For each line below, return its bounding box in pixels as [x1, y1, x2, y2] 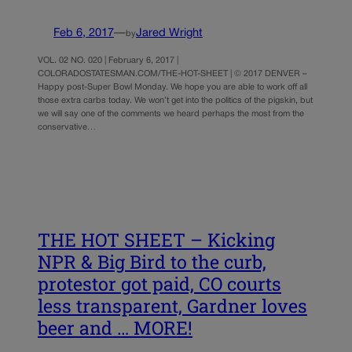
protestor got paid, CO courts [38, 271, 281, 295]
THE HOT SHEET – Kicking [38, 227, 275, 251]
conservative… [38, 123, 96, 132]
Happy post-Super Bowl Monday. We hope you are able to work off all [38, 83, 307, 92]
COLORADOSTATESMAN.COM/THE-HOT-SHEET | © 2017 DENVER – [38, 70, 307, 79]
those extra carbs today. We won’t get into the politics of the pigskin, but [38, 97, 313, 105]
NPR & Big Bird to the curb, [38, 249, 266, 273]
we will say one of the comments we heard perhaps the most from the [38, 110, 304, 119]
